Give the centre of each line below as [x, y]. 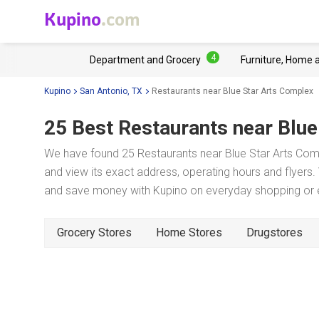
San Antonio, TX [111, 91]
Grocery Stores [94, 232]
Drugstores [274, 232]
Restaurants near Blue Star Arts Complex [232, 91]
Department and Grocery [145, 60]
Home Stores [189, 232]
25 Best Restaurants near [158, 128]
